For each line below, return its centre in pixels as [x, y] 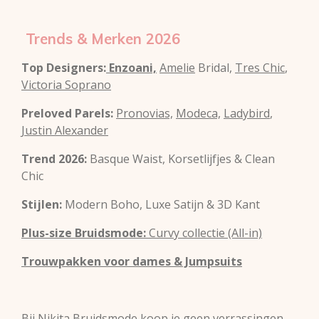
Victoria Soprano [66, 85]
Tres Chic [260, 68]
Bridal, [215, 68]
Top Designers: [64, 68]
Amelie [177, 68]
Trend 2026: [54, 159]
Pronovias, [145, 113]
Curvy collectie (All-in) [204, 233]
